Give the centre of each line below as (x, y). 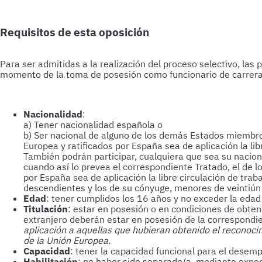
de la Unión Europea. (67, 240)
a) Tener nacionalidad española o (93, 125)
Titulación (46, 209)
